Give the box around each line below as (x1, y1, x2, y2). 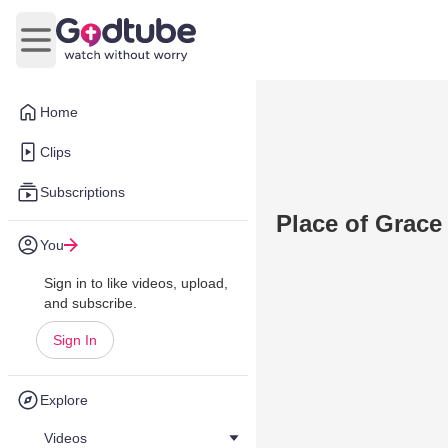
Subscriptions (40, 184, 125, 200)
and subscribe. (44, 295, 137, 311)
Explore (40, 392, 88, 408)
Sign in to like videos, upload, (44, 275, 228, 291)
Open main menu (34, 41, 157, 59)
